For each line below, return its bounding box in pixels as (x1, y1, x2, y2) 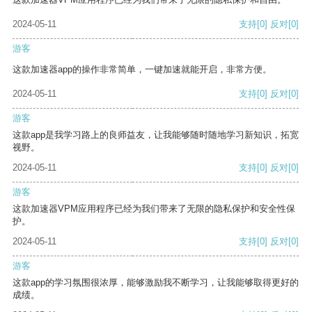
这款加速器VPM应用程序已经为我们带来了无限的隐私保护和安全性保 (13, 203, 295, 214)
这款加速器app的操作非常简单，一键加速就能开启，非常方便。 (13, 64, 272, 75)
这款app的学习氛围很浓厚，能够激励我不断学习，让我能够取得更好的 (13, 277, 299, 288)
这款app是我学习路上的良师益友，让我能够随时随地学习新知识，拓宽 (13, 130, 299, 141)
